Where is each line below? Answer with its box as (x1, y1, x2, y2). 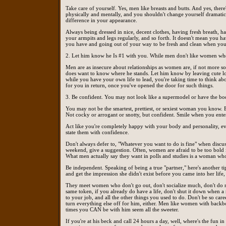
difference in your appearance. (66, 17, 137, 24)
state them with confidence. (66, 129, 129, 136)
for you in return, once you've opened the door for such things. (66, 82, 214, 89)
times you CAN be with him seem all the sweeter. (66, 206, 179, 213)
